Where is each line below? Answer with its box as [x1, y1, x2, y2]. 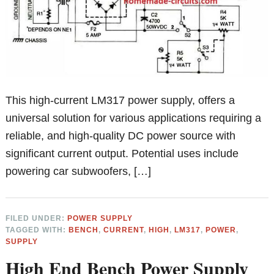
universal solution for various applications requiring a [6, 111, 262, 124]
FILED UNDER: [6, 213, 68, 223]
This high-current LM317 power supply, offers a [6, 94, 235, 106]
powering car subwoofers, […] [6, 165, 152, 177]
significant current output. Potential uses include [6, 147, 239, 160]
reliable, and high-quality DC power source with [6, 129, 236, 142]
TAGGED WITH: [6, 225, 69, 234]
